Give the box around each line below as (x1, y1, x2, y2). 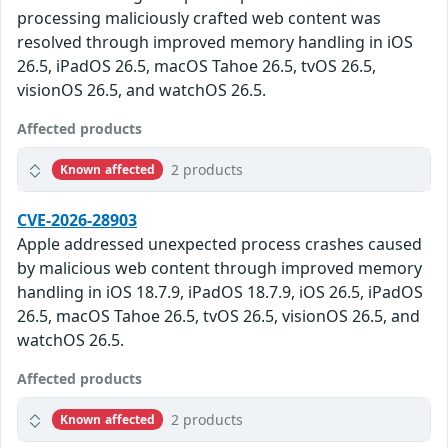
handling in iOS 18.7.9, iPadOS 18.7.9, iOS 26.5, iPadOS (17, 281, 423, 304)
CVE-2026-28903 (17, 209, 137, 232)
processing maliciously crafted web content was (17, 7, 381, 30)
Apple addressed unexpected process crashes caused (17, 233, 422, 256)
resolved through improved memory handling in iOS (17, 31, 413, 54)
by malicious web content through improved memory (17, 257, 422, 280)
